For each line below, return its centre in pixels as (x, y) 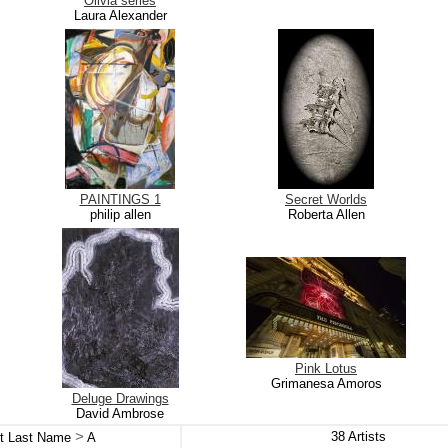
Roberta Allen (326, 214)
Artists (365, 436)
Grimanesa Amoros (326, 383)
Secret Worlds (326, 199)
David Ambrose (120, 413)
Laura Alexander (120, 15)
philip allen (120, 214)
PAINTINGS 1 (120, 199)
